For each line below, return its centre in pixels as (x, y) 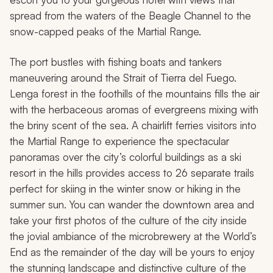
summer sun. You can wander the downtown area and (132, 205)
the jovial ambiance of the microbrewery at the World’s (133, 236)
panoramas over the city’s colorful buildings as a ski (126, 157)
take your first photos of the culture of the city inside (128, 221)
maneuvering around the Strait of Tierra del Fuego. (123, 78)
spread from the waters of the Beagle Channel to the (130, 16)
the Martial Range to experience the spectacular (119, 141)
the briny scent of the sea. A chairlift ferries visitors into (133, 126)
